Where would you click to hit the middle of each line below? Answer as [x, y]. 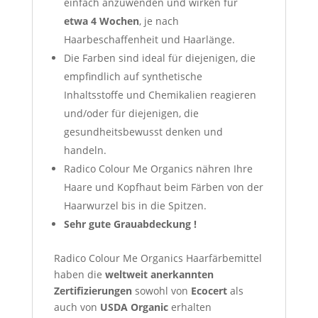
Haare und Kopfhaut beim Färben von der [163, 187]
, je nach [159, 21]
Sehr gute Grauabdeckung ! [130, 224]
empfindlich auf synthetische [133, 76]
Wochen [119, 21]
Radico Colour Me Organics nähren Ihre [158, 168]
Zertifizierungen [93, 290]
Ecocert [209, 290]
